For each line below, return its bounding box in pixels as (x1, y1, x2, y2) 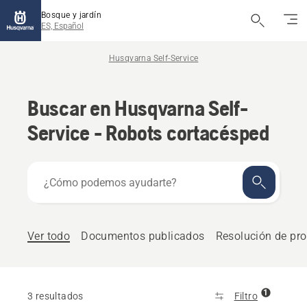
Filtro (234, 291, 258, 302)
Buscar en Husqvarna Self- (27, 95, 248, 121)
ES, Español (41, 21, 84, 31)
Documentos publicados (81, 230, 205, 243)
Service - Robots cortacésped (27, 120, 269, 145)
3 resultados (27, 291, 84, 302)
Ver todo (27, 230, 71, 243)
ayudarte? (27, 196, 77, 209)
